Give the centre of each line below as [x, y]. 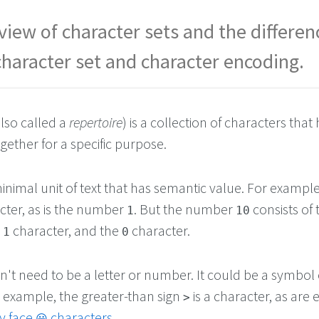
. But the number [185, 209]
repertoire [96, 122]
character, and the [66, 230]
